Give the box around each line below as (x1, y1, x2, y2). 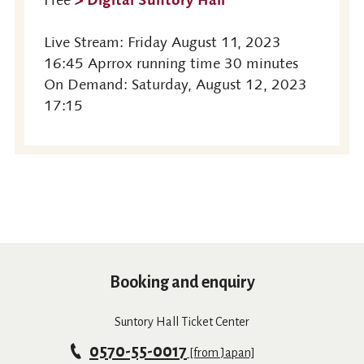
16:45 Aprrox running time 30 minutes (43, 54, 298, 72)
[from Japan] (187, 346, 255, 360)
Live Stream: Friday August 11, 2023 (43, 32, 281, 51)
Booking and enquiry (109, 273, 255, 292)
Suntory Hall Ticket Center (115, 315, 249, 329)
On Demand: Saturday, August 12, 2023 (43, 75, 307, 93)
